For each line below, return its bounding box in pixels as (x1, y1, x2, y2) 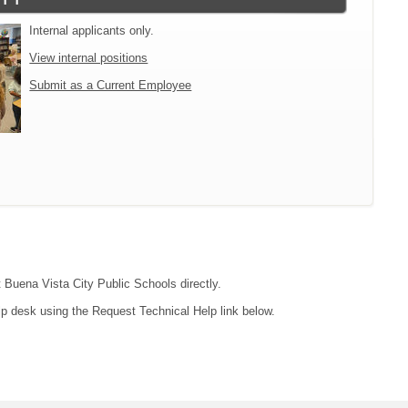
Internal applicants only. (29, 24, 155, 38)
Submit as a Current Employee (29, 78, 192, 93)
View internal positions (29, 51, 148, 66)
